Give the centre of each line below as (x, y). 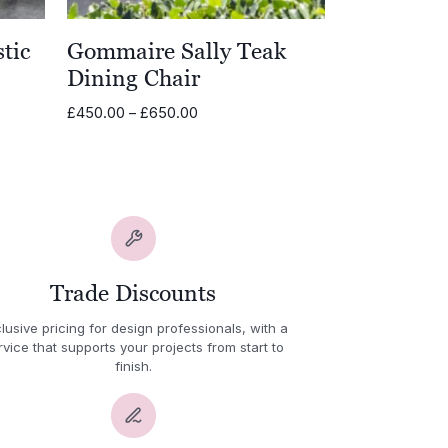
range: (219, 132)
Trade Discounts (133, 293)
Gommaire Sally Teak (177, 50)
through (223, 174)
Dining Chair (134, 77)
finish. (133, 365)
